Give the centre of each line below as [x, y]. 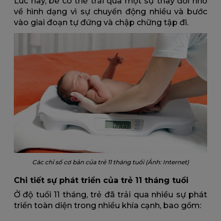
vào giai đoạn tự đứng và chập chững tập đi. [101, 22]
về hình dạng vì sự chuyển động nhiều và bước [110, 11]
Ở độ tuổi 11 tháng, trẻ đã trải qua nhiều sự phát [110, 194]
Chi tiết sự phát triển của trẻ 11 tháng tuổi [101, 180]
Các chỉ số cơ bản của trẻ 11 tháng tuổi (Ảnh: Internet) [110, 162]
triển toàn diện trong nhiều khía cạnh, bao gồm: [108, 205]
